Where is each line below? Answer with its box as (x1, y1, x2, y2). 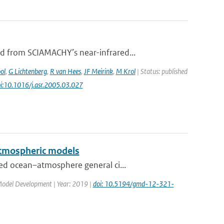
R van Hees (49, 66, 81, 76)
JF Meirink (83, 66, 113, 76)
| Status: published (135, 66, 187, 76)
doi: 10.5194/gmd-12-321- (92, 179, 174, 188)
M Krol (115, 66, 135, 76)
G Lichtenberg (8, 66, 47, 76)
